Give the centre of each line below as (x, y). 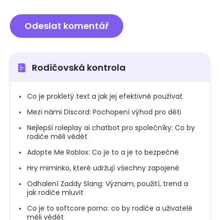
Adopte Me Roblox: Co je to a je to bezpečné (103, 152)
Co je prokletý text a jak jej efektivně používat (105, 96)
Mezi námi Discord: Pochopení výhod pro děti (104, 112)
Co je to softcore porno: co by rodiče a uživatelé (110, 208)
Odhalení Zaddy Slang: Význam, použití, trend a (108, 184)
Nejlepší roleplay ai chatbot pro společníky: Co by (111, 128)
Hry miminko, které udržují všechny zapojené (103, 168)
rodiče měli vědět (57, 137)
